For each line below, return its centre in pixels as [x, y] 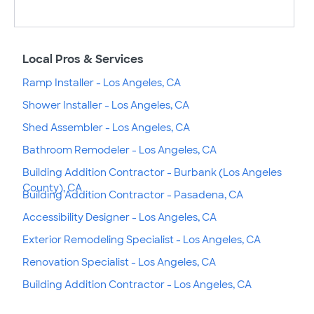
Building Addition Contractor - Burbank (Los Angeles [152, 172]
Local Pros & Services [83, 59]
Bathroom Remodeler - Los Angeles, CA [120, 150]
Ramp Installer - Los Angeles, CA [102, 82]
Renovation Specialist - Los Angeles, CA [119, 262]
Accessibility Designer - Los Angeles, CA [120, 217]
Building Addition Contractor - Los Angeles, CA [137, 284]
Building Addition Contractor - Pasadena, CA [133, 194]
